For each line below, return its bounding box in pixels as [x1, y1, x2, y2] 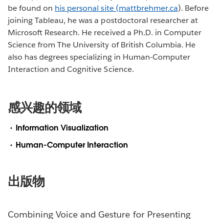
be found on [8, 3, 55, 14]
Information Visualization [16, 123, 109, 133]
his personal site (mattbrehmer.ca [55, 3, 178, 14]
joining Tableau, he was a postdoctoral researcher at [8, 15, 198, 26]
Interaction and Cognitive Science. [8, 64, 138, 75]
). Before [177, 3, 209, 14]
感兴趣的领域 [8, 99, 81, 116]
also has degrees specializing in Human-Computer [8, 52, 190, 63]
